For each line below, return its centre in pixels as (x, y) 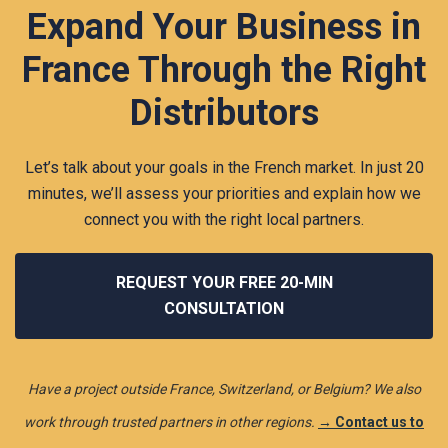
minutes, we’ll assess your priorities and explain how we (224, 193)
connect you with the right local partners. (224, 219)
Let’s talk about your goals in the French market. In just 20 (224, 167)
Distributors (224, 112)
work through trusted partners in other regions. (169, 421)
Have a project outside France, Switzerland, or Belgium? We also (224, 388)
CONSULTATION (224, 308)
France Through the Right (224, 69)
